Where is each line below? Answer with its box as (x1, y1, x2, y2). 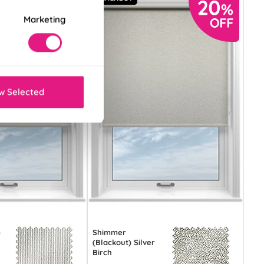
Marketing (23, 14, 67, 25)
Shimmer (93, 227, 127, 237)
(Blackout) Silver (93, 237, 156, 247)
